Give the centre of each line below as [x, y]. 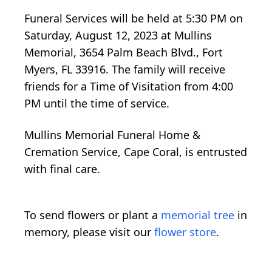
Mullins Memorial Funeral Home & [112, 135]
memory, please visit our [89, 232]
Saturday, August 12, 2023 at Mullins [118, 36]
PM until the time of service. [97, 104]
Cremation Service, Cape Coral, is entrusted [136, 152]
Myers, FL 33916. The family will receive [125, 70]
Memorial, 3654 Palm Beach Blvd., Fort [124, 53]
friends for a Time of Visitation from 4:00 [129, 87]
